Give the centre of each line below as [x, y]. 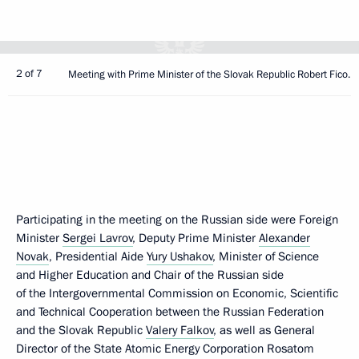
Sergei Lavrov [98, 238]
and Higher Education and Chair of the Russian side [150, 275]
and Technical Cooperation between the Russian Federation [170, 312]
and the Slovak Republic [81, 330]
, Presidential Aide [98, 256]
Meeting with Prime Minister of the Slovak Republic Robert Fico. [209, 75]
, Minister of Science [266, 256]
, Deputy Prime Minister [196, 238]
